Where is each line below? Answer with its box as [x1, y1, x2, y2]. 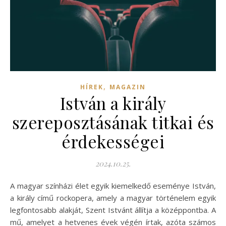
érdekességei [62, 130, 164, 152]
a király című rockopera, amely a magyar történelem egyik [10, 192, 216, 203]
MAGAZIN [109, 82, 146, 91]
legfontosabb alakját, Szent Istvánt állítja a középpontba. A [10, 204, 216, 215]
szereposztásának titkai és [12, 110, 214, 133]
